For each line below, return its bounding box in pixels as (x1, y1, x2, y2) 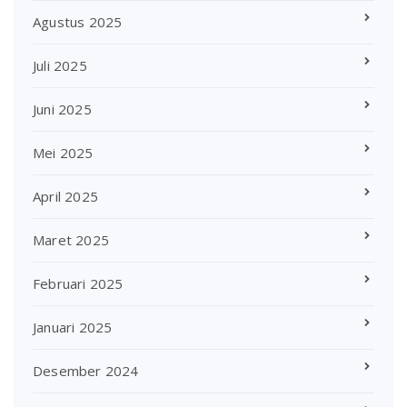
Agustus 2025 (33, 12, 123, 31)
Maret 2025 (33, 230, 109, 249)
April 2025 (33, 186, 98, 205)
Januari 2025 (33, 317, 113, 336)
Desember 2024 (33, 361, 139, 380)
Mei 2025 (33, 143, 94, 162)
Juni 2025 (33, 99, 92, 118)
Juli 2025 (33, 55, 87, 74)
